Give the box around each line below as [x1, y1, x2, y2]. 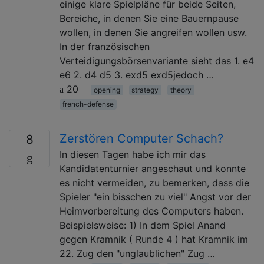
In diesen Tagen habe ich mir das [60, 148, 206, 160]
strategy [131, 85, 159, 94]
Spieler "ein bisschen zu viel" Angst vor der [60, 190, 251, 203]
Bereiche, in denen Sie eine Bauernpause [60, 12, 239, 24]
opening [93, 85, 120, 94]
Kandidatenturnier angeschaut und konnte [60, 162, 246, 174]
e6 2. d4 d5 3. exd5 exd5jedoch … [60, 68, 214, 81]
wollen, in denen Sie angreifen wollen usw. [60, 26, 247, 38]
